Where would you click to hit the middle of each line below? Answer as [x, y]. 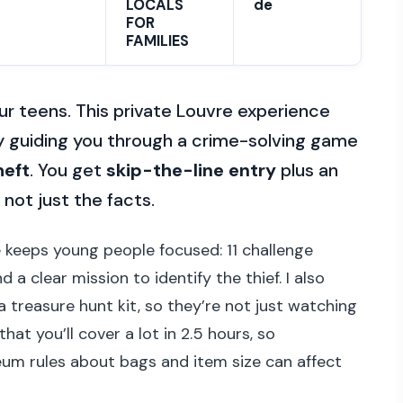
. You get [68, 170]
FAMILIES [157, 40]
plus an [307, 170]
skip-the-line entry [191, 170]
